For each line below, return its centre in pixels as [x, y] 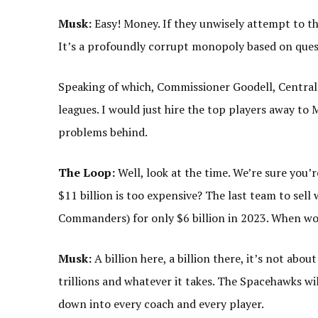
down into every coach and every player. [162, 304]
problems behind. [104, 132]
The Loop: [87, 173]
